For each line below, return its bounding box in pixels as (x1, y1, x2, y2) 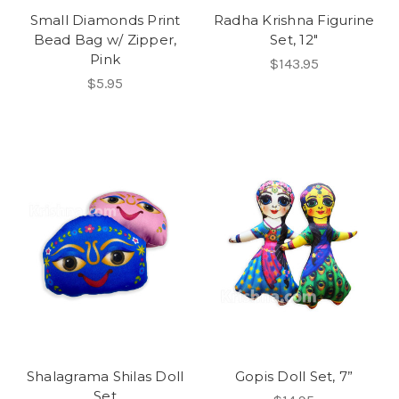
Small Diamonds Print (29, 12, 181, 29)
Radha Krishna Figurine (213, 12, 375, 29)
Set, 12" (270, 31, 318, 49)
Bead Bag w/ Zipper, (33, 31, 177, 49)
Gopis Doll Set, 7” (234, 368, 354, 386)
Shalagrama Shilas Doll (26, 368, 184, 386)
